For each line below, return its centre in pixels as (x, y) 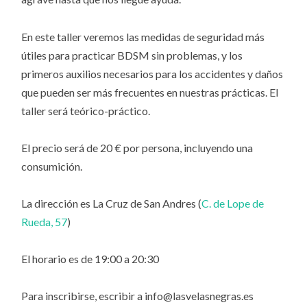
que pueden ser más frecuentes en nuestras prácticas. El (150, 92)
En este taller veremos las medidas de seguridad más (143, 36)
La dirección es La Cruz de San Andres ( (112, 204)
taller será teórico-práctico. (86, 110)
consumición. (52, 166)
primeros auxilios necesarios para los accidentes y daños (152, 73)
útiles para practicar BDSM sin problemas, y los (132, 55)
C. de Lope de (233, 204)
